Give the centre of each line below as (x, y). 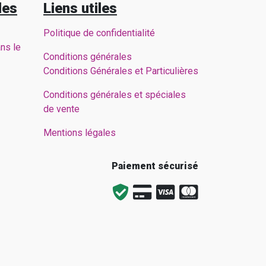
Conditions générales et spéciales (114, 95)
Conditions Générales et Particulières (121, 71)
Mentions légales (79, 133)
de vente (61, 109)
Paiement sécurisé (155, 166)
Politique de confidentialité (99, 33)
